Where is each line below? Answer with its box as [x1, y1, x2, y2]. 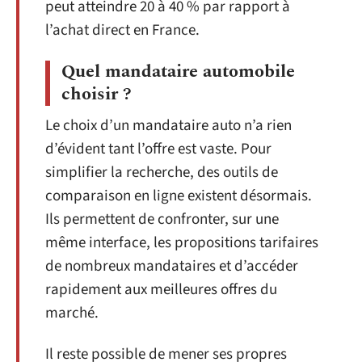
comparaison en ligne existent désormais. [45, 184, 312, 207]
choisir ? [61, 80, 132, 107]
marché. [45, 301, 99, 324]
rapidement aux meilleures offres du [45, 278, 277, 301]
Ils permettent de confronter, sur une [45, 208, 279, 230]
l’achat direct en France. [45, 19, 200, 42]
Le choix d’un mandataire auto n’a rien [45, 114, 292, 137]
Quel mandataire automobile [61, 57, 295, 85]
